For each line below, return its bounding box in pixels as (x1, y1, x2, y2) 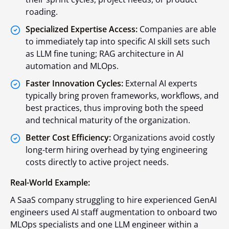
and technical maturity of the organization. (26, 114, 190, 126)
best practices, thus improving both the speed (26, 102, 203, 113)
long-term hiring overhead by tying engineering (26, 144, 208, 155)
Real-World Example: (10, 176, 90, 188)
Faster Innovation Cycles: (26, 77, 123, 89)
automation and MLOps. (26, 60, 119, 72)
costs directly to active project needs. (26, 156, 169, 168)
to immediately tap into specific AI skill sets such (26, 35, 210, 47)
